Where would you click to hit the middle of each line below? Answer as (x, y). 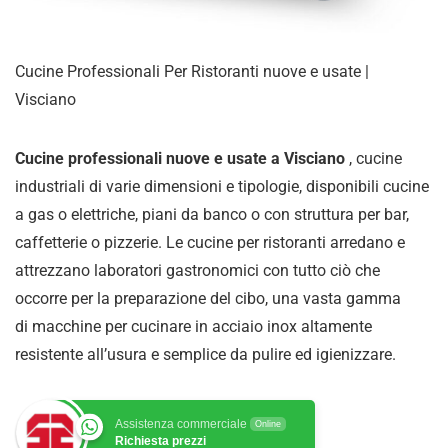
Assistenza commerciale (181, 424)
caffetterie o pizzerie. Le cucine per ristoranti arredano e (210, 243)
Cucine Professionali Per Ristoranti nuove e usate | (192, 72)
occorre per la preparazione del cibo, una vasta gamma (208, 299)
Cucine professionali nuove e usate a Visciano (182, 159)
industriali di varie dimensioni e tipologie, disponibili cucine (222, 187)
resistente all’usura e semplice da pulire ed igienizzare (203, 355)
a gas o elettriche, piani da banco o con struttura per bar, (212, 215)
